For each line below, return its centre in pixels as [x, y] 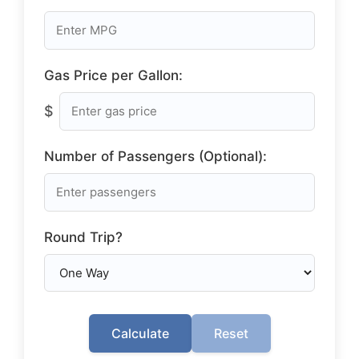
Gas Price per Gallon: [113, 75]
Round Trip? [83, 237]
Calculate [140, 333]
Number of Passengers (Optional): [155, 156]
